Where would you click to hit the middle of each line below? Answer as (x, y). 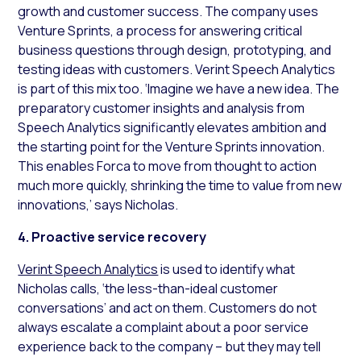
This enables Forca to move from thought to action (168, 166)
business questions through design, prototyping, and (175, 50)
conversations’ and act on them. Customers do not (168, 308)
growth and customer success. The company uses (168, 12)
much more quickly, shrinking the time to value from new (180, 186)
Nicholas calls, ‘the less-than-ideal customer (148, 289)
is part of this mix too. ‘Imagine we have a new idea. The (179, 89)
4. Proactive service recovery (112, 237)
